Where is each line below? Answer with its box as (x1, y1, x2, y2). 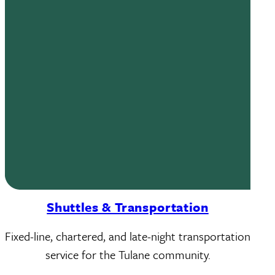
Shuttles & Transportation (47, 198, 209, 216)
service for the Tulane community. (45, 246, 211, 263)
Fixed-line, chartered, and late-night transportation (5, 228, 250, 244)
